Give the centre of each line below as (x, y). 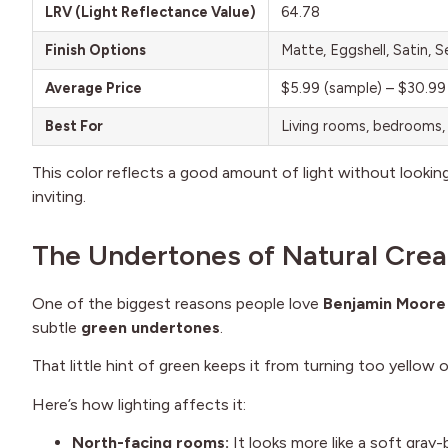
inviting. (59, 196)
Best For (74, 125)
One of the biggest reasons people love (177, 303)
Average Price (93, 87)
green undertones (150, 327)
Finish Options (95, 49)
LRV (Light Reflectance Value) (150, 11)
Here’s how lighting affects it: (139, 404)
